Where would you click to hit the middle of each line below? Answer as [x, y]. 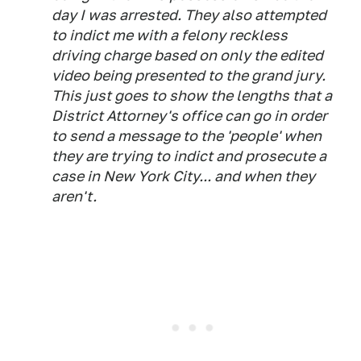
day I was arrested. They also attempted [189, 15]
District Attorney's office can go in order [189, 116]
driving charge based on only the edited [187, 55]
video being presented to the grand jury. [189, 75]
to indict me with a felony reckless [170, 35]
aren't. [74, 196]
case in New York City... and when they [183, 176]
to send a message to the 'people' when [187, 136]
